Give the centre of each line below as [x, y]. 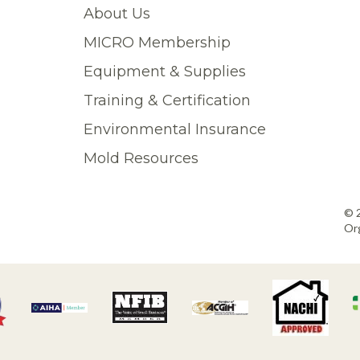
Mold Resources [141, 158]
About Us [117, 13]
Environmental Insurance [175, 129]
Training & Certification [167, 100]
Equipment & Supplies [165, 71]
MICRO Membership [157, 42]
